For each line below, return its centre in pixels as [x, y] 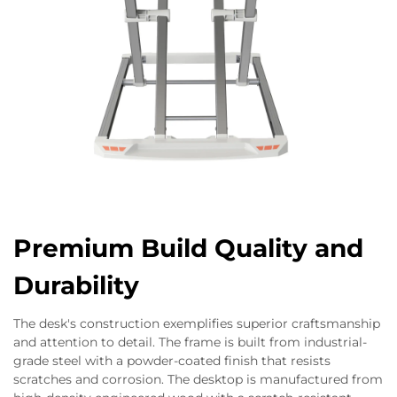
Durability [76, 286]
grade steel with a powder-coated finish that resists [172, 361]
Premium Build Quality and [188, 249]
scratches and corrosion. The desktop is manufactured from [198, 380]
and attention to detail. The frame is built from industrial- [190, 343]
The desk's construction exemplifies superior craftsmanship [197, 324]
